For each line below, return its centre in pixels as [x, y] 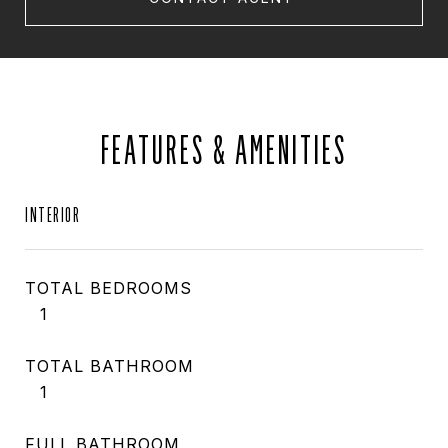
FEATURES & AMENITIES [224, 150]
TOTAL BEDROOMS [108, 288]
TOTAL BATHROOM [109, 366]
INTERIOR [53, 214]
